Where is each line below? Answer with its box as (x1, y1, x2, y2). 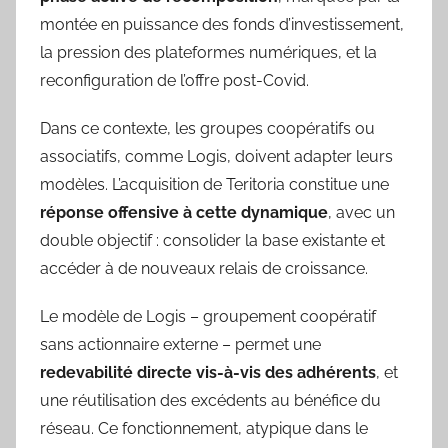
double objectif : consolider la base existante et (40, 230, 385, 250)
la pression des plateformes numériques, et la (40, 42, 377, 62)
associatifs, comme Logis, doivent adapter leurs (40, 146, 393, 166)
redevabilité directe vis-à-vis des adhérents (40, 362, 376, 382)
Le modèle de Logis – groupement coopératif (40, 306, 376, 326)
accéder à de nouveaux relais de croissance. (40, 258, 368, 278)
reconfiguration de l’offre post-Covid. (40, 70, 309, 90)
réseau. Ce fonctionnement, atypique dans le (40, 418, 368, 438)
